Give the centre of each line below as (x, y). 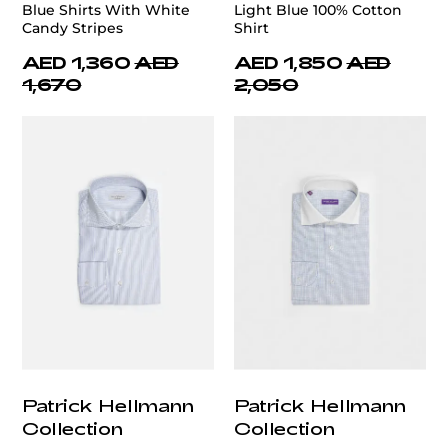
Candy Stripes (72, 27)
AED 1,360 (76, 61)
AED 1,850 (288, 61)
